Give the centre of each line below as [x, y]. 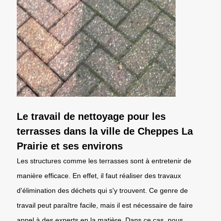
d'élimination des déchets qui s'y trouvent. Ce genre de [102, 190]
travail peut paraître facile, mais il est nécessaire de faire [105, 205]
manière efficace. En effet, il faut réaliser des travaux [99, 175]
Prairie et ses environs [70, 146]
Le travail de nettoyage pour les [91, 116]
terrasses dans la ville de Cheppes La [105, 131]
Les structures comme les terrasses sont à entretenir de [104, 161]
